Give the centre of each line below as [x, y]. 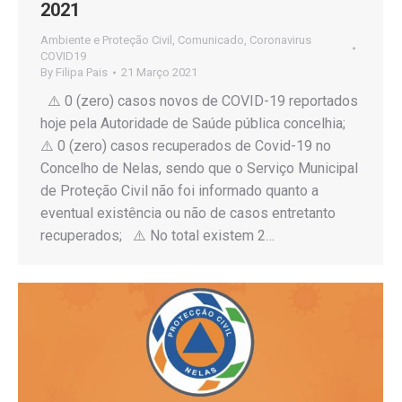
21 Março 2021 [159, 72]
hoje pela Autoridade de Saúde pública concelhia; [197, 123]
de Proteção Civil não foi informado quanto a [179, 190]
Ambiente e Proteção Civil [106, 39]
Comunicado [211, 39]
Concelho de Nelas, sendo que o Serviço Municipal [199, 168]
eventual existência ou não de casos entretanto [188, 213]
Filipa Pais [82, 72]
